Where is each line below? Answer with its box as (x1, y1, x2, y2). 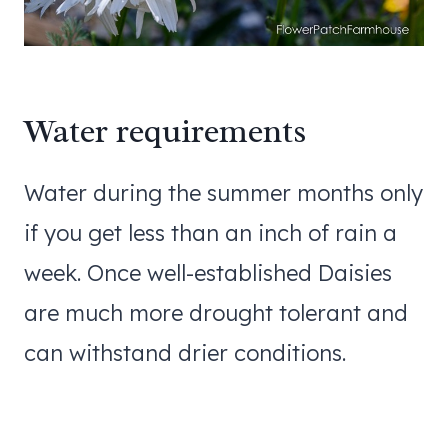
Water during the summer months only (24, 178, 423, 207)
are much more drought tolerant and (24, 298, 408, 327)
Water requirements (24, 110, 307, 153)
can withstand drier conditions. (24, 338, 346, 367)
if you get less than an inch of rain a (24, 218, 397, 247)
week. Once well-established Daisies (24, 258, 392, 287)
